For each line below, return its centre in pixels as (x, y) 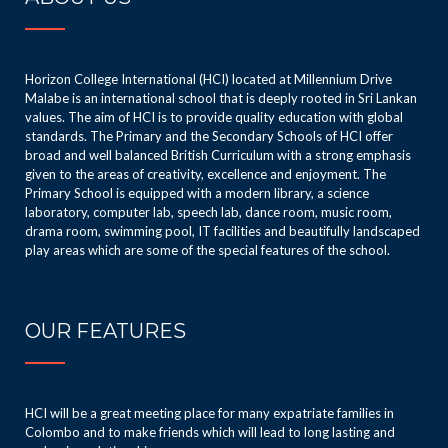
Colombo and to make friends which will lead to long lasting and (210, 432)
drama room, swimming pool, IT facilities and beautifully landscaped (222, 231)
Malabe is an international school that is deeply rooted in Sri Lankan (221, 98)
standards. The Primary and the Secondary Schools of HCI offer (209, 136)
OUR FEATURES (105, 331)
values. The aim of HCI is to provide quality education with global (214, 117)
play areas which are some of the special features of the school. (207, 250)
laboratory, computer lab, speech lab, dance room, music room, (208, 212)
